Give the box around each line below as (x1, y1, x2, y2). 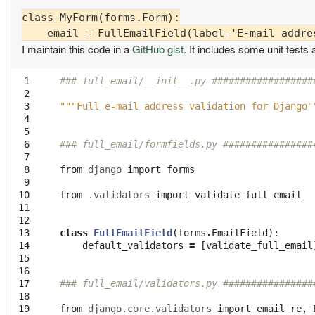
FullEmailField (94, 227, 172, 239)
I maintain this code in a (22, 41, 132, 57)
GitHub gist (132, 41, 184, 57)
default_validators (82, 240, 184, 252)
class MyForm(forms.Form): (22, 11, 180, 25)
